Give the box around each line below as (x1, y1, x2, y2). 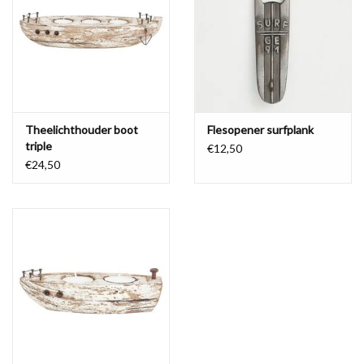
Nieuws (12, 72, 50, 86)
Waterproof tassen (12, 27, 109, 41)
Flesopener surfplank (207, 123, 314, 137)
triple (25, 139, 52, 154)
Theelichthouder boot (25, 123, 138, 137)
